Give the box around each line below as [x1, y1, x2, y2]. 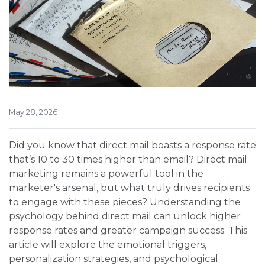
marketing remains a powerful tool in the [9, 168, 203, 180]
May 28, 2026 [9, 108, 57, 117]
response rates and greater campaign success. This [9, 225, 247, 237]
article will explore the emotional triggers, [9, 239, 206, 251]
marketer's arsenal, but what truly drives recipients [9, 182, 250, 194]
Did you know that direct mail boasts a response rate [9, 140, 256, 151]
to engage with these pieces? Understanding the [9, 196, 241, 208]
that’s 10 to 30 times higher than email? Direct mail [9, 154, 247, 166]
